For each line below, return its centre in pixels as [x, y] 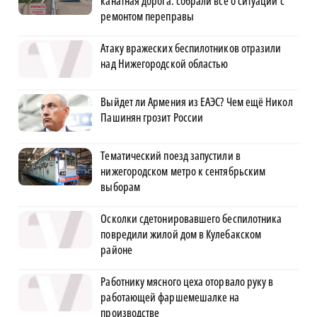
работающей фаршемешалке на [170, 298]
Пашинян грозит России [152, 118]
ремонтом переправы [147, 17]
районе [116, 250]
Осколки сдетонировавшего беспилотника [191, 219]
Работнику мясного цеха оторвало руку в [187, 282]
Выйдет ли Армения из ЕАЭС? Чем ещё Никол [197, 102]
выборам [120, 187]
